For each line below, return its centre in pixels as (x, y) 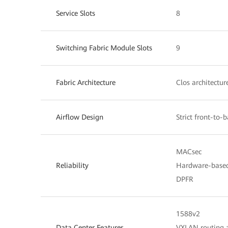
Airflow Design (80, 117)
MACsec (189, 151)
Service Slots (76, 13)
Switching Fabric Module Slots (105, 48)
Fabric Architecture (86, 82)
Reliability (72, 165)
